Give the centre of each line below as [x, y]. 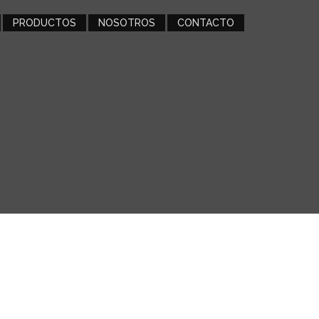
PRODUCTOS [45, 23]
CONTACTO [206, 23]
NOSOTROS [127, 23]
